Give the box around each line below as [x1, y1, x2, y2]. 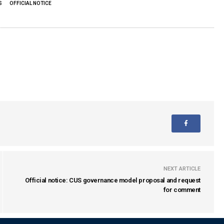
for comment [163, 186, 200, 193]
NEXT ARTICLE [163, 165, 200, 172]
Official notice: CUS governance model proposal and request [25, 176, 200, 184]
